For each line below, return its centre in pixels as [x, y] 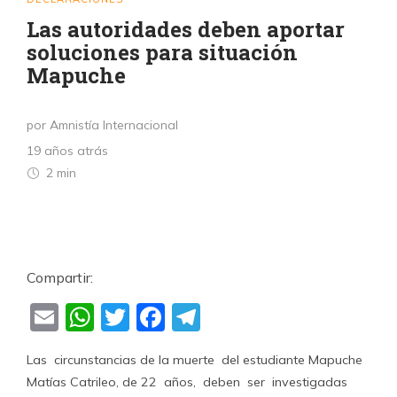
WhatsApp [168, 318]
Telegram [264, 318]
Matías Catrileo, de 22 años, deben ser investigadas [189, 382]
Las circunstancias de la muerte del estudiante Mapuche [195, 360]
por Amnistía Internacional [102, 125]
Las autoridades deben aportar [186, 29]
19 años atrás [67, 151]
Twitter [177, 318]
